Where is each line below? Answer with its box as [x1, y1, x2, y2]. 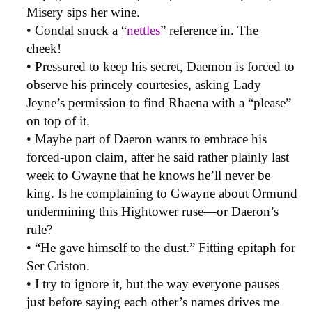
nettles [127, 22, 160, 38]
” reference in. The [160, 22, 258, 38]
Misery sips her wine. [26, 4, 140, 19]
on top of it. [26, 113, 93, 128]
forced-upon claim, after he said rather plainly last [26, 149, 289, 164]
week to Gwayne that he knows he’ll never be [26, 167, 270, 182]
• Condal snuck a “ [26, 22, 127, 38]
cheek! [26, 40, 65, 56]
